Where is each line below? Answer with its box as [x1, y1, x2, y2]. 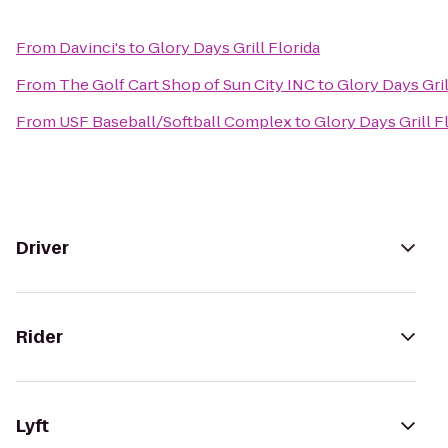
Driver [16, 236, 69, 260]
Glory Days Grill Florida [148, 37, 320, 58]
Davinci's [59, 37, 126, 58]
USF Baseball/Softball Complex [59, 111, 292, 132]
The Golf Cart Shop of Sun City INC [59, 74, 315, 95]
